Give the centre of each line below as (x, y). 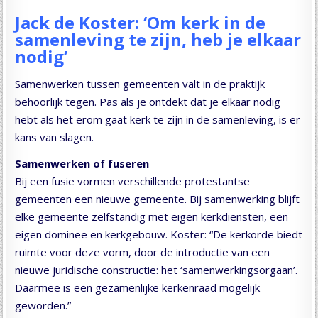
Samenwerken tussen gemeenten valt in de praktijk (140, 84)
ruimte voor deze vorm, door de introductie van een (143, 252)
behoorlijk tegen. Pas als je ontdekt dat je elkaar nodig (148, 102)
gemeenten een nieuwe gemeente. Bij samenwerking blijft (158, 199)
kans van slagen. (55, 137)
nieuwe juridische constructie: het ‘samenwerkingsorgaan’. (157, 270)
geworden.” (43, 306)
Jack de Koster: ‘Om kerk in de (141, 23)
